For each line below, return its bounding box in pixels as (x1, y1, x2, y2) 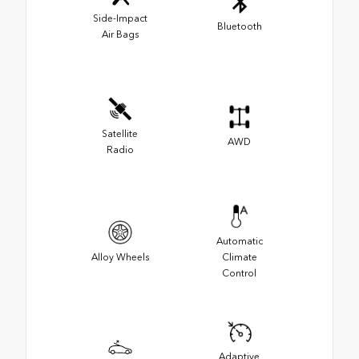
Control (222, 268, 256, 280)
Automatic (216, 236, 263, 248)
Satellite (102, 128, 138, 140)
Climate (221, 252, 257, 264)
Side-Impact (92, 13, 147, 25)
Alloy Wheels (91, 252, 149, 264)
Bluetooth (216, 21, 262, 33)
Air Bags (101, 29, 139, 41)
